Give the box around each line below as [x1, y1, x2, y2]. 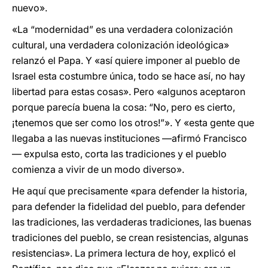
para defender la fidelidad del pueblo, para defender [12, 200, 245, 212]
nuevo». [12, 2, 47, 14]
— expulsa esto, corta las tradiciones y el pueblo [12, 148, 227, 160]
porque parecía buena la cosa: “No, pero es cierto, [12, 101, 235, 113]
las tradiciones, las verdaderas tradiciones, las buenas [12, 216, 251, 228]
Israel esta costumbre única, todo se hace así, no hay [12, 70, 245, 82]
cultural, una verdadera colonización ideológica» [12, 39, 229, 51]
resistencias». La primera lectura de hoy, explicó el [12, 247, 236, 259]
